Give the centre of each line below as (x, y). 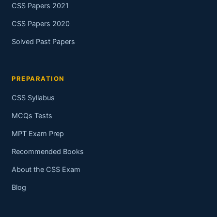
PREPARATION (38, 79)
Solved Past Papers (43, 42)
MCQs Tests (32, 116)
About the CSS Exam (46, 170)
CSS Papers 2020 (41, 24)
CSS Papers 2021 (40, 6)
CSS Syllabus (33, 98)
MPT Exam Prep (38, 134)
